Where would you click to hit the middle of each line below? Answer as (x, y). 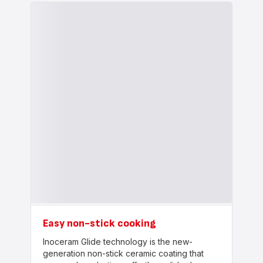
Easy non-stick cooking (100, 223)
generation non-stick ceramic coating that (124, 253)
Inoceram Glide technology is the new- (118, 241)
